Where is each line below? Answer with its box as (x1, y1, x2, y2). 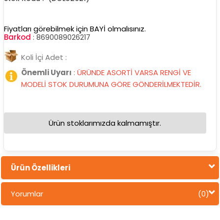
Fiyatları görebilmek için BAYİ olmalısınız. (3, 23, 146, 34)
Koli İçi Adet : (21, 52, 69, 62)
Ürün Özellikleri (10, 162, 70, 173)
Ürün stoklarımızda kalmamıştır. (49, 117, 162, 128)
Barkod (3, 31, 31, 42)
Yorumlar (10, 188, 43, 199)
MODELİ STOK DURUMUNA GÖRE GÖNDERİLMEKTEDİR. (21, 79, 201, 89)
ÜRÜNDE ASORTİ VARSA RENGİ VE (77, 67, 191, 78)
